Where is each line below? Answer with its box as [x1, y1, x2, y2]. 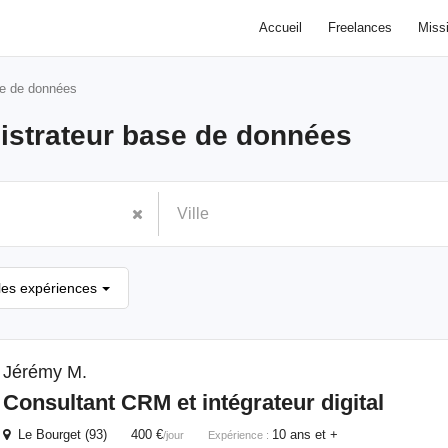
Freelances [327, 20, 392, 35]
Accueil [258, 20, 302, 35]
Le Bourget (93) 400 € [9, 427, 163, 442]
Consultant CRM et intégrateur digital [2, 390, 384, 415]
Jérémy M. [2, 362, 87, 382]
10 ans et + [271, 427, 338, 442]
